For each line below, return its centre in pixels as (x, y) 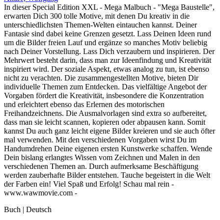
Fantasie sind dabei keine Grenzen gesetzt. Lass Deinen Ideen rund (108, 33)
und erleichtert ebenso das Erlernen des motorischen (84, 104)
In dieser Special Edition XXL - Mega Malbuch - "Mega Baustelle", (109, 7)
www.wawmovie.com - (41, 192)
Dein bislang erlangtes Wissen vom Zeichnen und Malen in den (102, 157)
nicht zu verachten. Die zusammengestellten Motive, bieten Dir (101, 78)
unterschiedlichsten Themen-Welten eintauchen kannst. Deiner (100, 25)
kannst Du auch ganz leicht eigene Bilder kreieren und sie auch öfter (110, 131)
